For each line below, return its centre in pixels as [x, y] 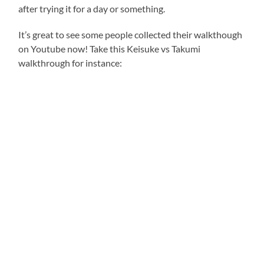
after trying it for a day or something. [92, 9]
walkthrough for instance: [70, 63]
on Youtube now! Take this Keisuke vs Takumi [110, 49]
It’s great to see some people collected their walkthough [131, 35]
